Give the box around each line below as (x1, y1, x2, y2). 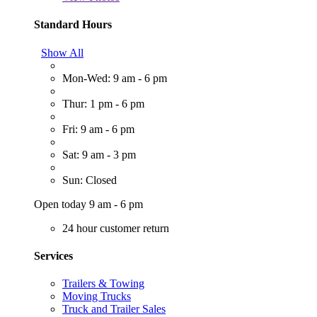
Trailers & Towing (62, 277, 144, 290)
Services (34, 249, 73, 262)
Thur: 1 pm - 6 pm (62, 97, 144, 110)
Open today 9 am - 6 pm (34, 197, 143, 210)
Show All (41, 46, 83, 59)
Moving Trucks (62, 290, 131, 303)
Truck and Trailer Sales (62, 303, 166, 316)
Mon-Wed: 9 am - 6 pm (62, 71, 167, 84)
